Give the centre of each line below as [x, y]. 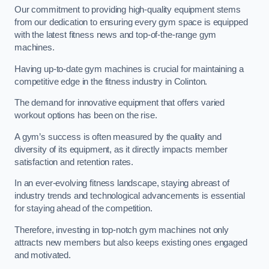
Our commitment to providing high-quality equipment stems [128, 10]
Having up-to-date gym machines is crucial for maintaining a [129, 69]
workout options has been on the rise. [86, 116]
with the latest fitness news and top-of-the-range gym [116, 35]
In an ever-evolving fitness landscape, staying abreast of [122, 183]
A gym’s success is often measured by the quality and [118, 137]
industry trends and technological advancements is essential [130, 196]
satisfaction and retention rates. [74, 162]
